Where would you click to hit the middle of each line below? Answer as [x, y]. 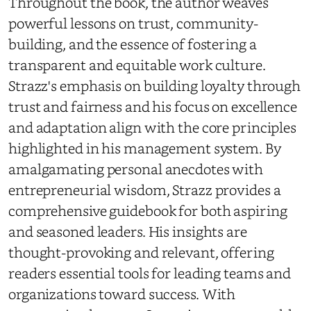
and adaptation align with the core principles [153, 127]
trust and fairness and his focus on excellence [153, 106]
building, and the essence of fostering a [133, 43]
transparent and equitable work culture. [137, 64]
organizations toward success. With [122, 293]
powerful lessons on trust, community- [133, 23]
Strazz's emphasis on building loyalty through [155, 85]
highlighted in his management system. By [145, 148]
